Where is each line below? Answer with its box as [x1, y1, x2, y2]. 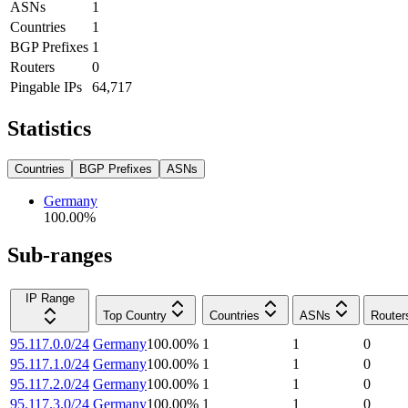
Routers [10, 58, 55, 75]
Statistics [7, 116, 91, 140]
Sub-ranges [7, 243, 112, 268]
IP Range [25, 291, 75, 306]
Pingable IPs [10, 78, 82, 95]
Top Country [103, 309, 167, 323]
